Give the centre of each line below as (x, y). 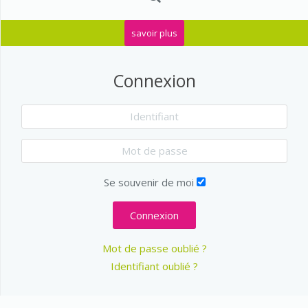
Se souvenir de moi (148, 182)
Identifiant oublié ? (154, 266)
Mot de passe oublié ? (154, 248)
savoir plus (154, 33)
